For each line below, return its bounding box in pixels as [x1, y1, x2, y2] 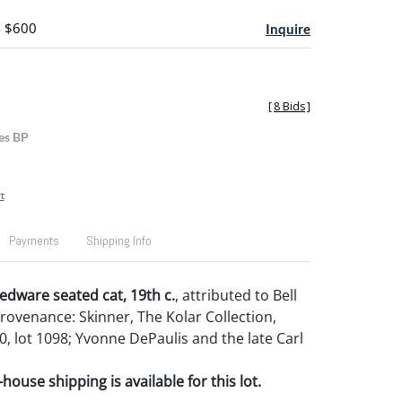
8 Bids [274, 99, 305, 114]
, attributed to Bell [174, 285, 297, 305]
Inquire [266, 21, 310, 37]
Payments [8, 232, 59, 249]
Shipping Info [85, 232, 152, 249]
